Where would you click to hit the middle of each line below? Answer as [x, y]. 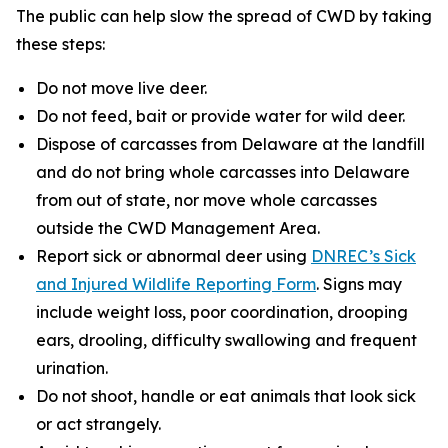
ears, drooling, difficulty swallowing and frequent [226, 339]
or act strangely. [98, 423]
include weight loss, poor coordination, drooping [222, 311]
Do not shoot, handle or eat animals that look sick [226, 395]
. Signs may [359, 283]
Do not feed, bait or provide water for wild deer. [220, 115]
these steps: [60, 43]
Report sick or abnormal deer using [173, 255]
